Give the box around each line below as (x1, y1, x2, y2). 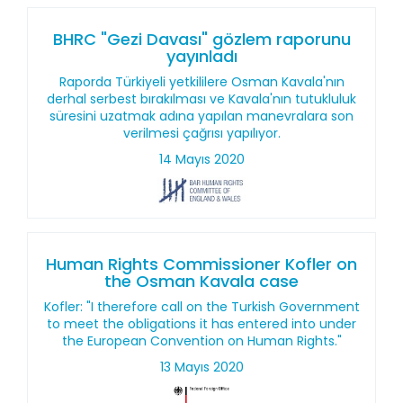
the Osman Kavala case (104, 270, 299, 292)
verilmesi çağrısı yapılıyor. (122, 124, 281, 142)
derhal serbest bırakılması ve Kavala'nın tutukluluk (47, 90, 356, 108)
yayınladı (166, 45, 237, 67)
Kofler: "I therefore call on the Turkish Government (43, 298, 360, 316)
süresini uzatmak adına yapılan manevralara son (49, 107, 354, 125)
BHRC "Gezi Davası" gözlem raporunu (52, 28, 351, 50)
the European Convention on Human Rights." (61, 332, 342, 350)
